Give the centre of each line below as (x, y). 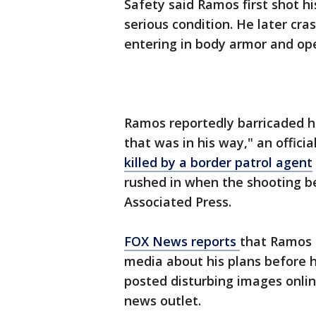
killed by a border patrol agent (218, 162)
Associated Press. (178, 202)
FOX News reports (182, 241)
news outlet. (163, 300)
